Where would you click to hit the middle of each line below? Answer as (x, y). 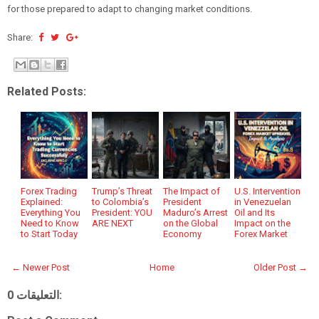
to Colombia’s (121, 202)
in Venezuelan (263, 202)
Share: (21, 37)
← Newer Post (41, 267)
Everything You (51, 212)
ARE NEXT (113, 223)
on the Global (191, 223)
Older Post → (281, 267)
